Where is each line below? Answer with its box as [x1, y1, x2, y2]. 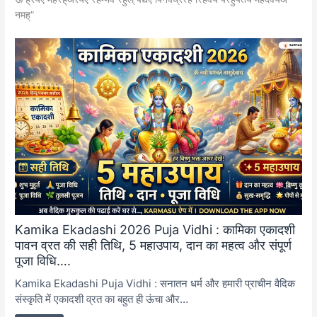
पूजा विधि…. [15, 253, 71, 268]
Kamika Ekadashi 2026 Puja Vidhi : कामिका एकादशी [15, 221, 296, 237]
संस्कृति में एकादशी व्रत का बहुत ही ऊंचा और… [15, 292, 189, 306]
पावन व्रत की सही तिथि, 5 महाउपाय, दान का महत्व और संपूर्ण [15, 237, 292, 253]
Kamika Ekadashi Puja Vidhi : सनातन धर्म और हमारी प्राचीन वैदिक [15, 276, 296, 290]
